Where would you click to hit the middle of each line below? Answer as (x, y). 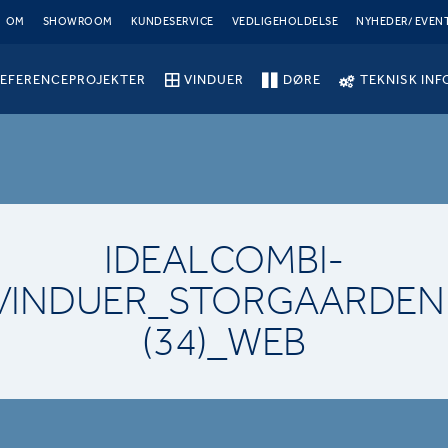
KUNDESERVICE (172, 21)
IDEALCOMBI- (224, 260)
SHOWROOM (77, 21)
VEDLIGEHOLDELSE (285, 21)
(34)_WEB (224, 342)
